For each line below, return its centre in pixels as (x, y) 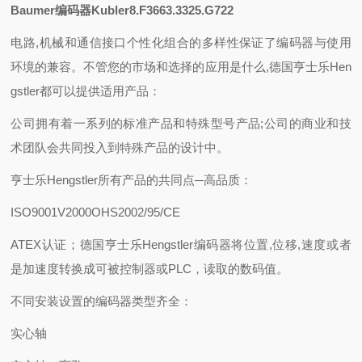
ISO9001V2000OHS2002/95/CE (96, 212)
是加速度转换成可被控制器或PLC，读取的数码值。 (150, 269)
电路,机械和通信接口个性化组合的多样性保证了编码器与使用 (181, 42)
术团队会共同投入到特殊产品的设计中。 (120, 147)
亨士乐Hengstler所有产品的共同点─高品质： (132, 180)
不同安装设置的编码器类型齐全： (102, 301)
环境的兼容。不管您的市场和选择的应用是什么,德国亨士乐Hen (181, 67)
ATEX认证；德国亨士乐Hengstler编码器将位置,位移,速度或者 (181, 244)
